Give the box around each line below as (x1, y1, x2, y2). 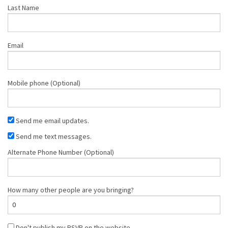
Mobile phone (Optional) (8, 78, 80, 88)
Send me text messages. (14, 131, 92, 141)
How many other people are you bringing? (8, 185, 134, 194)
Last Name (8, 3, 39, 12)
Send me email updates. (14, 116, 89, 125)
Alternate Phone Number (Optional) (8, 147, 114, 157)
